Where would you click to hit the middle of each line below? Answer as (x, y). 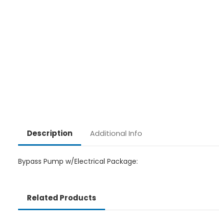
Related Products (61, 197)
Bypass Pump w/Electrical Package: (78, 161)
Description (49, 133)
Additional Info (116, 133)
